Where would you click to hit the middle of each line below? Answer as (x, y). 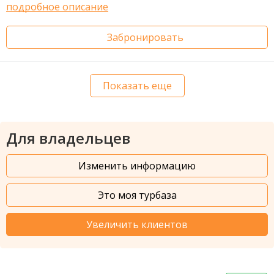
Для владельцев (68, 138)
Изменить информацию (137, 166)
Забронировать (145, 38)
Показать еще (137, 86)
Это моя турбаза (137, 195)
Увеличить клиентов (137, 225)
